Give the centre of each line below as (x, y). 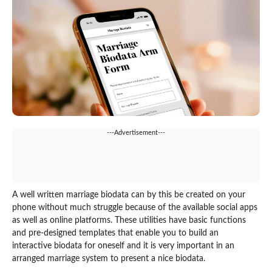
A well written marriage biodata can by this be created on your (129, 195)
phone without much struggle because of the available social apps (135, 207)
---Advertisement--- (136, 132)
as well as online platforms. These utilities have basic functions (129, 220)
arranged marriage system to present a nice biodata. (109, 258)
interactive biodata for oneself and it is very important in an (123, 246)
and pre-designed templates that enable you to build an (115, 233)
